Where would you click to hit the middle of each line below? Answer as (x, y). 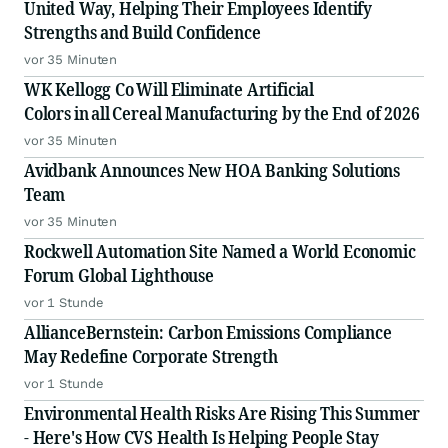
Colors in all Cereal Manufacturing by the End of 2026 (222, 113)
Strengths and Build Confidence (142, 32)
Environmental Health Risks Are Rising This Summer (222, 413)
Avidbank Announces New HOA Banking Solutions (212, 170)
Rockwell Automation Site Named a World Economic (220, 251)
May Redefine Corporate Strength (151, 356)
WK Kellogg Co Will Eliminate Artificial (169, 89)
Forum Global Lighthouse (119, 275)
